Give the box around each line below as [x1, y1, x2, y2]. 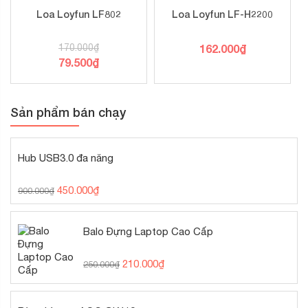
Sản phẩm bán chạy [10, 104, 126, 120]
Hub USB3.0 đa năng [18, 152, 113, 164]
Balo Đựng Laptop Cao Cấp [83, 225, 213, 238]
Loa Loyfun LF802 [36, 8, 121, 21]
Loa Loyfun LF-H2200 [172, 8, 273, 21]
